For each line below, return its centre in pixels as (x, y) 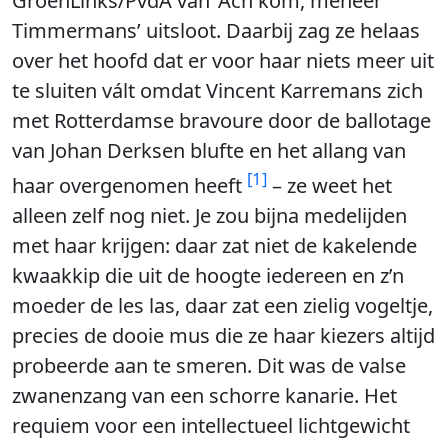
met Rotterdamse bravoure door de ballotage (221, 120)
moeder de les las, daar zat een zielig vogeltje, (222, 305)
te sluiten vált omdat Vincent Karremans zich (217, 90)
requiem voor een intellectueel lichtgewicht (211, 425)
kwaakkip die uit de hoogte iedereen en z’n (208, 275)
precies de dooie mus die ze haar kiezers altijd (223, 335)
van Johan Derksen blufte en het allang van (209, 150)
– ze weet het (329, 185)
